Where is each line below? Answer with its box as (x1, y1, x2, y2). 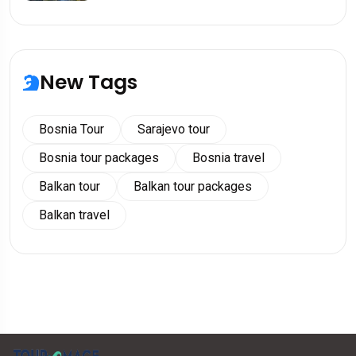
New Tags (40, 68, 137, 96)
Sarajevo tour (137, 122, 210, 137)
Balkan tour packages (133, 179, 252, 194)
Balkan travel (39, 207, 110, 222)
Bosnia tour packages (39, 150, 159, 165)
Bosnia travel (192, 150, 265, 165)
